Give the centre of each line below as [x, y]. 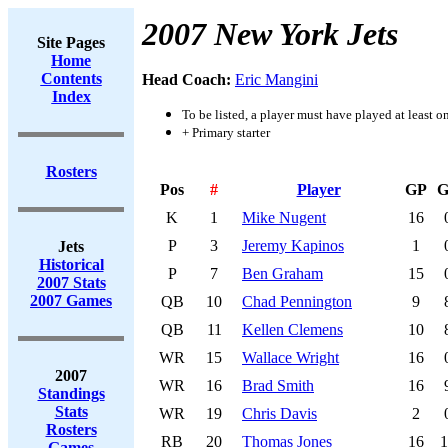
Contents [71, 78]
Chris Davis [279, 413]
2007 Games [71, 300]
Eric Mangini [276, 79]
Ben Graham [282, 273]
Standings [71, 393]
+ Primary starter [226, 132]
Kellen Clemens [292, 329]
